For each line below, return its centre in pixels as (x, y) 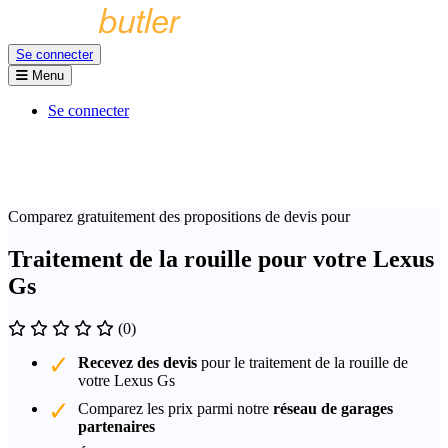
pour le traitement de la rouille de (302, 362)
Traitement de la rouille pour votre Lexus (221, 258)
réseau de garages (333, 408)
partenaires (116, 426)
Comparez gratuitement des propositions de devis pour (179, 216)
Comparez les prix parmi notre (175, 408)
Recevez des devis (137, 362)
